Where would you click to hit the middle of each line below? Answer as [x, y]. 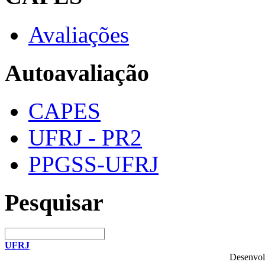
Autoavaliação [77, 73]
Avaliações [79, 35]
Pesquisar [54, 203]
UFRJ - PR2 [85, 138]
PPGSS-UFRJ [93, 164]
